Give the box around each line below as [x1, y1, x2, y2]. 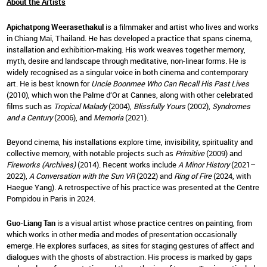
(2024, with [213, 170, 251, 181]
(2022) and [135, 170, 174, 181]
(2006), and [52, 111, 94, 123]
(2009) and [206, 147, 242, 159]
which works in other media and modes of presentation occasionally [7, 229, 237, 240]
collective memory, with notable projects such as [7, 147, 175, 159]
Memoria [94, 111, 123, 123]
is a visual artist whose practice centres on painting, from [57, 218, 252, 229]
